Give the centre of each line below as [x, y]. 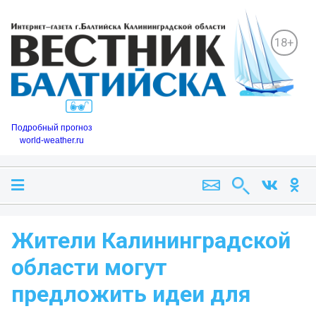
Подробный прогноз [52, 128]
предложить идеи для [131, 294]
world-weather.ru [52, 141]
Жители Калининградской [151, 241]
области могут [89, 268]
